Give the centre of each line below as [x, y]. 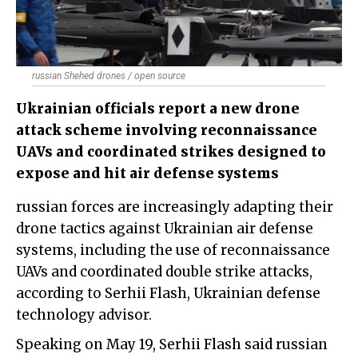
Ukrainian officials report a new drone [158, 109]
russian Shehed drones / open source [109, 76]
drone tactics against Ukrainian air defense [165, 229]
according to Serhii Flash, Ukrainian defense [168, 294]
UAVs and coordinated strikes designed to [171, 152]
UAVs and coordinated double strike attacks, [164, 272]
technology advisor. [84, 315]
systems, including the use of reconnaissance [173, 251]
